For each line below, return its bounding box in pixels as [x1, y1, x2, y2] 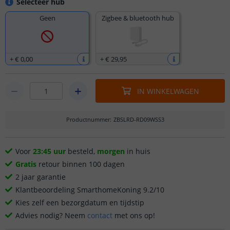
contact [87, 210, 112, 220]
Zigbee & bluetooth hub [101, 13, 174, 23]
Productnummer [66, 116, 110, 123]
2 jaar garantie [15, 172, 66, 182]
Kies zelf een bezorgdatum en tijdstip [15, 198, 144, 207]
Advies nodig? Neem [15, 210, 87, 220]
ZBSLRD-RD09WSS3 [113, 116, 164, 123]
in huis [125, 146, 150, 156]
